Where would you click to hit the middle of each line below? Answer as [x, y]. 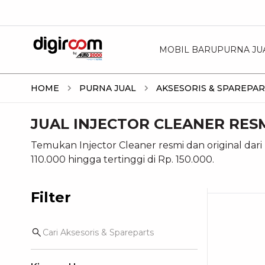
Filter [51, 197]
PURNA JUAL [108, 88]
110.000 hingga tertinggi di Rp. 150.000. [122, 159]
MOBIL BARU [188, 49]
